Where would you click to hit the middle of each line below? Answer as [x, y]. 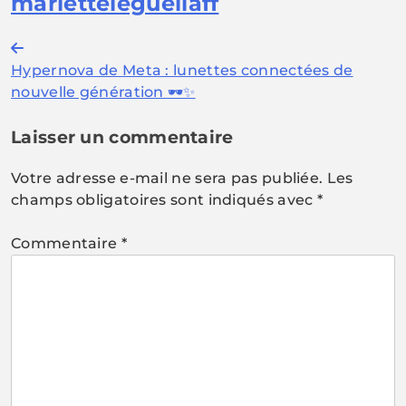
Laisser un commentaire [122, 137]
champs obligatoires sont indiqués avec [164, 199]
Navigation [74, 53]
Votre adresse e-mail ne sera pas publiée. [167, 178]
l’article [53, 118]
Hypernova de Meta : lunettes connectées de [182, 70]
